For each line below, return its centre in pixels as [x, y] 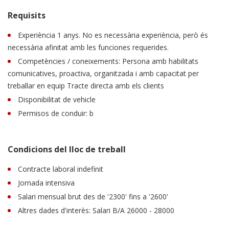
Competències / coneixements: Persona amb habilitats [108, 61]
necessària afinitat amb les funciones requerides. [88, 47]
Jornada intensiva [46, 182]
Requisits [27, 15]
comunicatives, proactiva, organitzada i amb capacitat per [103, 73]
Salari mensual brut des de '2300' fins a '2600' [93, 196]
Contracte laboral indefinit [61, 169]
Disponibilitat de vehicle [57, 99]
